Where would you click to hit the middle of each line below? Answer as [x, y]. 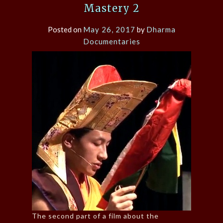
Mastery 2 [111, 8]
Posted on [65, 30]
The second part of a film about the [95, 216]
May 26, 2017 [109, 30]
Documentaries [111, 42]
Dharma [161, 30]
